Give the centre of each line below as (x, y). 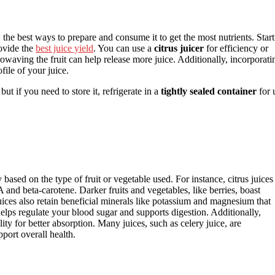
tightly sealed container (209, 91)
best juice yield (64, 48)
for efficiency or (236, 48)
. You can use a (124, 48)
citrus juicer (179, 48)
